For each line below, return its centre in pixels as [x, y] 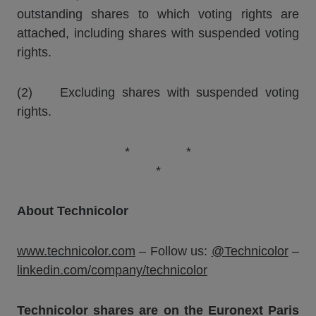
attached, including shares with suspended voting [158, 33]
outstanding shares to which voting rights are [158, 14]
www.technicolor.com [76, 251]
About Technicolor [73, 211]
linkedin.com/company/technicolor [112, 270]
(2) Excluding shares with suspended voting [158, 92]
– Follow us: [174, 251]
